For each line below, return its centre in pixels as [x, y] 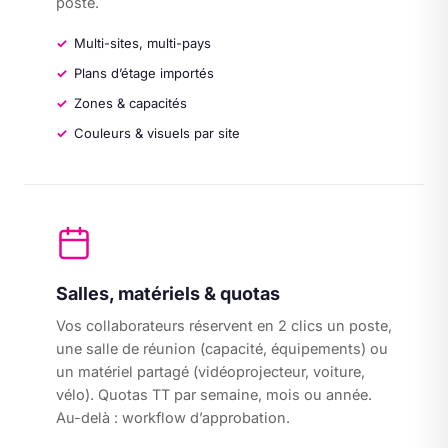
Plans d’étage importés [144, 73]
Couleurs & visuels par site [157, 133]
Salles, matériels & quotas [168, 293]
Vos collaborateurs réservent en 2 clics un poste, [224, 325]
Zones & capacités [130, 103]
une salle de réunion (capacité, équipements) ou [222, 348]
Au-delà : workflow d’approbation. [173, 417]
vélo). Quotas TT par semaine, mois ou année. [214, 394]
